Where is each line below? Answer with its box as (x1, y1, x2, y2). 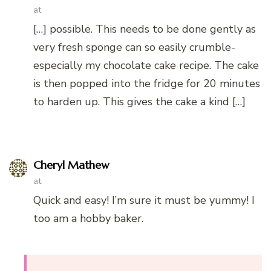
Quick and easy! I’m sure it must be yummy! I (33, 192, 255, 207)
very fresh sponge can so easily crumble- (33, 39, 235, 54)
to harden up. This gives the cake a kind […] (33, 94, 246, 109)
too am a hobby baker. (33, 211, 143, 226)
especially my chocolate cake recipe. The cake (33, 57, 259, 73)
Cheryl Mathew (33, 157, 109, 172)
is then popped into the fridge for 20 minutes (33, 76, 260, 91)
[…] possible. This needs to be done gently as (33, 21, 256, 36)
